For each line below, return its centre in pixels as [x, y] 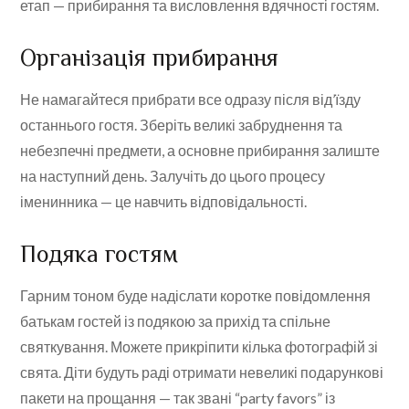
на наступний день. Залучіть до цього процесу [173, 176]
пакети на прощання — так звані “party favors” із [178, 398]
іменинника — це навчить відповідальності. [164, 202]
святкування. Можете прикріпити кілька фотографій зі [199, 347]
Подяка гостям [100, 255]
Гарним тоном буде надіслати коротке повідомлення [196, 296]
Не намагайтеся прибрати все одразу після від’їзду [191, 100]
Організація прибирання [150, 58]
